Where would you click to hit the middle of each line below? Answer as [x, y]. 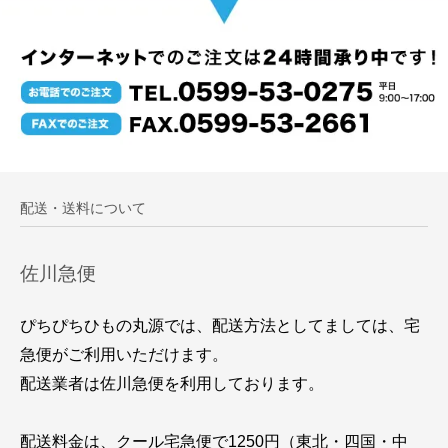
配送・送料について [83, 207]
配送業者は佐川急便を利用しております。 [172, 382]
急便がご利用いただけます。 [124, 353]
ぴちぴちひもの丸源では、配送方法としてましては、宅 [220, 324]
